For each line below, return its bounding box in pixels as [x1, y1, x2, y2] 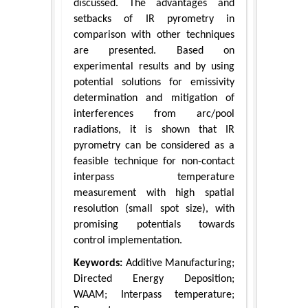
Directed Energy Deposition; [74, 274, 234, 285]
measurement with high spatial [74, 188, 234, 199]
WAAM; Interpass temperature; [74, 289, 234, 301]
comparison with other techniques [74, 30, 234, 41]
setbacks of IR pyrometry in [74, 14, 234, 25]
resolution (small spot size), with [74, 203, 234, 215]
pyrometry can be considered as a [74, 140, 234, 152]
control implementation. [74, 235, 182, 247]
